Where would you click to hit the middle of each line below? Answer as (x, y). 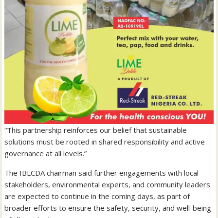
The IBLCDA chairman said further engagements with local (102, 173)
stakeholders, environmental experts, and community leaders (108, 185)
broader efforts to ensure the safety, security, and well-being (108, 208)
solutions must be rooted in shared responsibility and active (105, 142)
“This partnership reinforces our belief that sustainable (96, 130)
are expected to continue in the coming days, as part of (97, 196)
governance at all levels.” (46, 154)
